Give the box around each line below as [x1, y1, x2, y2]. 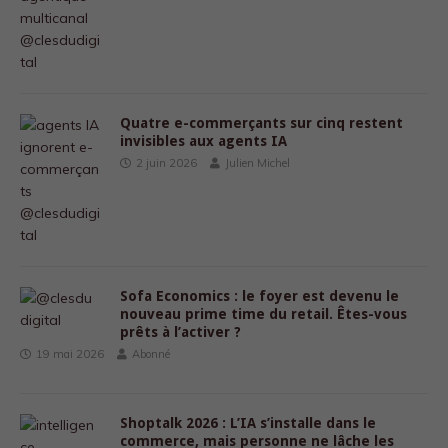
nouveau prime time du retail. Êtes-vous [120, 306, 407, 322]
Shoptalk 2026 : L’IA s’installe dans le [120, 415, 376, 431]
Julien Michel [225, 156, 290, 170]
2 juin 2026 [136, 156, 197, 170]
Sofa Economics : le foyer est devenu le [120, 288, 399, 304]
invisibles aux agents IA [120, 133, 287, 149]
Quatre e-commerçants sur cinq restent [120, 115, 403, 131]
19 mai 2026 [36, 347, 104, 361]
